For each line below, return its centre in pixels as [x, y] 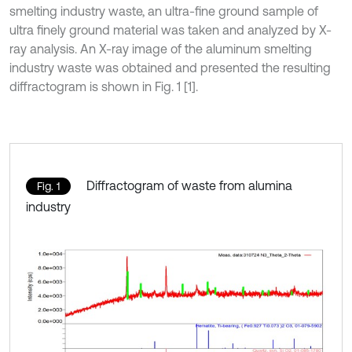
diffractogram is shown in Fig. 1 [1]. [104, 86]
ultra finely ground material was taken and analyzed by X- [170, 30]
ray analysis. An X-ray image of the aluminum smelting [161, 49]
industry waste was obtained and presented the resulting [170, 68]
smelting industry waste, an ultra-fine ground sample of [164, 11]
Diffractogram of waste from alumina [189, 185]
